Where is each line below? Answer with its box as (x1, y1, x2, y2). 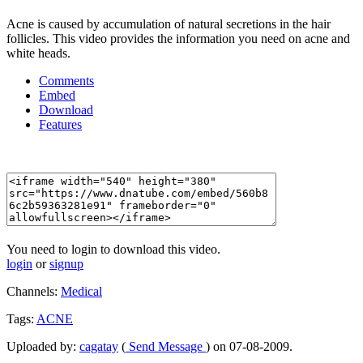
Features (39, 117, 82, 132)
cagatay (79, 340, 118, 354)
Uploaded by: (6, 340, 79, 354)
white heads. (6, 46, 70, 61)
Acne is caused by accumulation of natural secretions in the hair (6, 17, 331, 32)
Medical (61, 284, 102, 299)
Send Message (126, 340, 206, 354)
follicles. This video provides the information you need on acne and (6, 32, 350, 46)
